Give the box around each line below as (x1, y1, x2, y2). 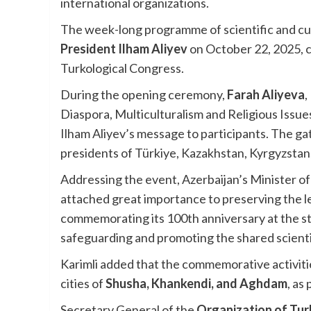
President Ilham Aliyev (60, 41, 187, 57)
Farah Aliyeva (227, 87, 305, 103)
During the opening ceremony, (60, 87, 227, 103)
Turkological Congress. (60, 60, 184, 76)
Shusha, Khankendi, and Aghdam (106, 276, 287, 292)
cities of (60, 276, 106, 292)
